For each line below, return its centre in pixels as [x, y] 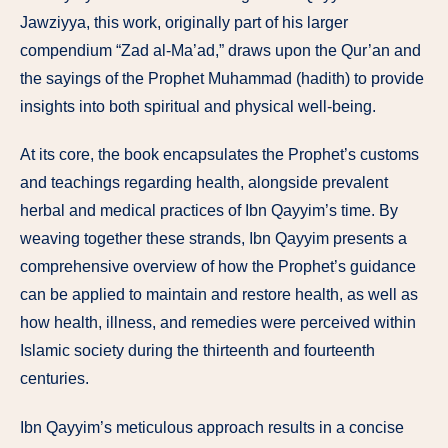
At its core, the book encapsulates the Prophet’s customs [219, 155]
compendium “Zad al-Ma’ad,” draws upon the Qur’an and [220, 50]
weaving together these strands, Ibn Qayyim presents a [213, 239]
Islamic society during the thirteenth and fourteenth [197, 351]
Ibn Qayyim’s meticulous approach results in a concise [212, 428]
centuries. [54, 379]
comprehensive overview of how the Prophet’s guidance [218, 267]
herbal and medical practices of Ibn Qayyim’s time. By [209, 211]
